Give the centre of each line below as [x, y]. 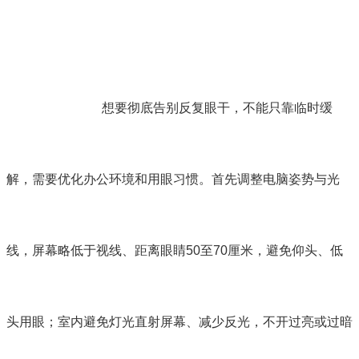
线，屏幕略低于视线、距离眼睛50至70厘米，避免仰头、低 [175, 250]
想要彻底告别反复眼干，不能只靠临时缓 [218, 107]
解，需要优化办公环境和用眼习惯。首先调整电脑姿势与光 [173, 179]
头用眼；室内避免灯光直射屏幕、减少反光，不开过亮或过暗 [179, 321]
